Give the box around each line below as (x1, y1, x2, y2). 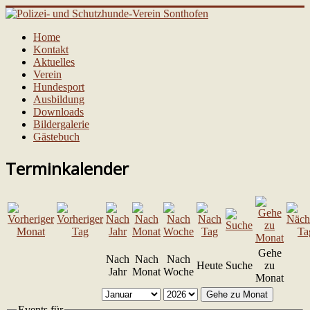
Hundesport (33, 81, 84, 93)
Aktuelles (33, 56, 75, 68)
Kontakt (33, 44, 69, 55)
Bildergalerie (33, 118, 89, 130)
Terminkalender (6, 156, 129, 180)
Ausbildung (33, 93, 84, 105)
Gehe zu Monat (206, 289, 268, 300)
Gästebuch (33, 131, 80, 143)
